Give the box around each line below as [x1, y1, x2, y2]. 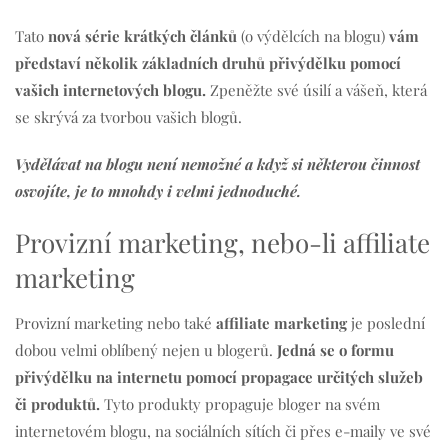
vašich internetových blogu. [15, 79, 210, 100]
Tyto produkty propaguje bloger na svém [100, 393, 380, 414]
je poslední [347, 312, 425, 333]
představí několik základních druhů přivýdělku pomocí [15, 52, 401, 73]
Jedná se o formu [277, 339, 394, 360]
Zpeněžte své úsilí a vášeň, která [210, 79, 427, 100]
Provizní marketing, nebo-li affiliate [15, 224, 430, 260]
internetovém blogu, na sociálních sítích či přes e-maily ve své [15, 420, 431, 441]
